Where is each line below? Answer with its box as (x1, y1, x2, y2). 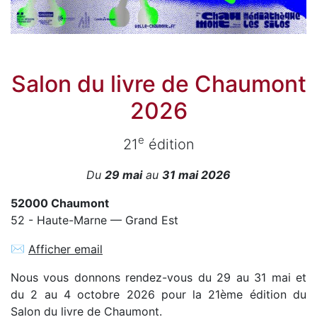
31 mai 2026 (162, 167, 231, 182)
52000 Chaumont (11, 195, 109, 210)
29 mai (105, 167, 142, 182)
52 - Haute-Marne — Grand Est (11, 212, 178, 227)
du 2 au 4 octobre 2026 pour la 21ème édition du (11, 287, 306, 302)
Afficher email (28, 242, 103, 257)
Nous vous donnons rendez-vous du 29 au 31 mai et (11, 270, 306, 285)
